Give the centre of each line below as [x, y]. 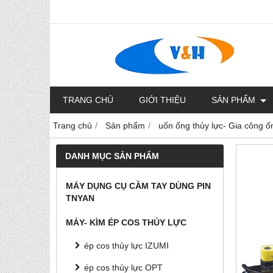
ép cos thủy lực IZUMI [126, 246]
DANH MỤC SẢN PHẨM [112, 156]
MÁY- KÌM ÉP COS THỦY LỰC [126, 222]
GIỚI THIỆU [162, 100]
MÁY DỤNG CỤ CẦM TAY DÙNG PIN [138, 186]
